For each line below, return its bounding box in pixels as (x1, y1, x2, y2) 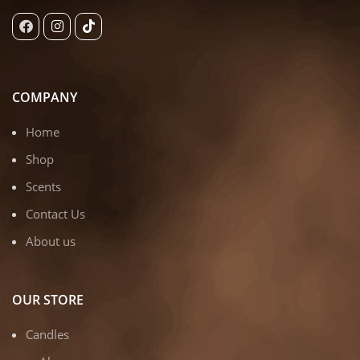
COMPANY (12, 88, 77, 106)
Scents (26, 178, 61, 194)
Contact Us (26, 205, 85, 222)
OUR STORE (12, 290, 84, 309)
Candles (26, 325, 69, 342)
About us (26, 232, 76, 249)
